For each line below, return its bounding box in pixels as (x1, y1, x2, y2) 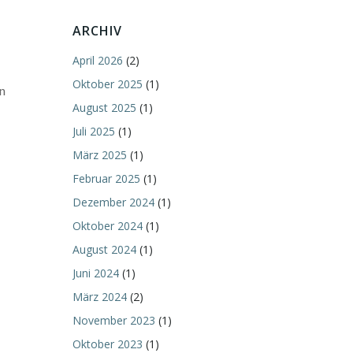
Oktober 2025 (72, 76, 143, 91)
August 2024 (72, 242, 136, 257)
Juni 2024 (72, 266, 119, 281)
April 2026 (72, 53, 123, 68)
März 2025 (72, 147, 127, 162)
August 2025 (72, 100, 136, 115)
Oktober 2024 (72, 218, 143, 233)
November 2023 (72, 313, 155, 328)
